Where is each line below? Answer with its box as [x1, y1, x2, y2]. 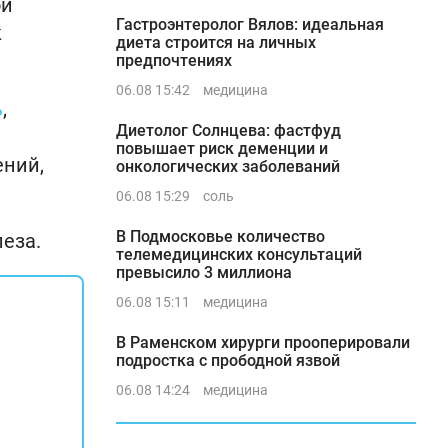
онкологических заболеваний [116, 157, 340, 176]
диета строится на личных [116, 33, 316, 52]
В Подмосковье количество [116, 227, 325, 246]
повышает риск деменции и [116, 139, 328, 158]
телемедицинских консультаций [116, 245, 362, 264]
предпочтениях [116, 51, 232, 70]
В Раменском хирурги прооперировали [116, 333, 410, 352]
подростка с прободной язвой [116, 351, 340, 370]
